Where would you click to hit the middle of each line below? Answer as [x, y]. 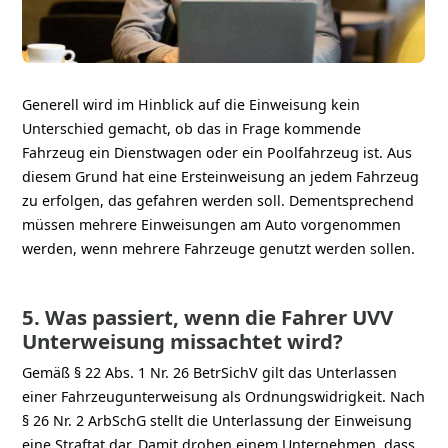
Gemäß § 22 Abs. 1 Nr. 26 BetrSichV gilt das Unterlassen [210, 372]
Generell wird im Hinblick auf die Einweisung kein [191, 104]
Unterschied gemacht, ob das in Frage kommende [192, 128]
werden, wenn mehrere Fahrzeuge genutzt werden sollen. [219, 248]
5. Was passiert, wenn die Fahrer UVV [208, 316]
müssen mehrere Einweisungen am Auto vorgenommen [212, 224]
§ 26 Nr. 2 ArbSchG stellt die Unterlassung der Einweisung [217, 420]
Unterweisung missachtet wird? [183, 340]
